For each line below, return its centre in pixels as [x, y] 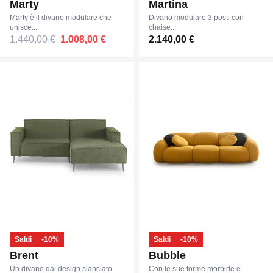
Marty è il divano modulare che [61, 18]
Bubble [167, 255]
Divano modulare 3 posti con [196, 18]
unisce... [23, 27]
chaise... [162, 27]
